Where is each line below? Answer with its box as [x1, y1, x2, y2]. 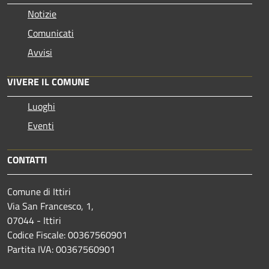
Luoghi [28, 99, 55, 114]
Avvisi [28, 45, 52, 60]
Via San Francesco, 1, [7, 199, 94, 214]
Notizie [28, 7, 56, 22]
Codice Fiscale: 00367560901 [7, 228, 127, 243]
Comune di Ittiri [7, 184, 71, 199]
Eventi [28, 118, 54, 133]
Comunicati [28, 26, 74, 41]
